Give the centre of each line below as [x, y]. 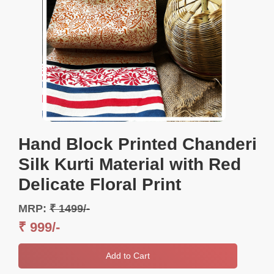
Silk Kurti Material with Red [130, 164]
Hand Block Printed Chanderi [138, 144]
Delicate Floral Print [100, 184]
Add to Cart [128, 255]
